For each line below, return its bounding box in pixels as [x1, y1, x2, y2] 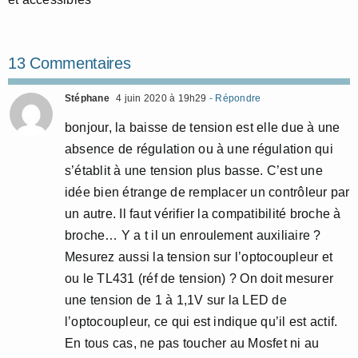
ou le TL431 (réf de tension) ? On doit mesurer [65, 272, 334, 286]
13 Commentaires [8, 54, 131, 73]
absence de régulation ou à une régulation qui [65, 142, 333, 157]
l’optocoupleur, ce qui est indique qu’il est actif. [65, 315, 338, 329]
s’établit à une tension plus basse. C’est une [65, 164, 323, 178]
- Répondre [206, 93, 261, 105]
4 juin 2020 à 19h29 [113, 93, 207, 105]
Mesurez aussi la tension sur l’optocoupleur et [65, 250, 333, 265]
